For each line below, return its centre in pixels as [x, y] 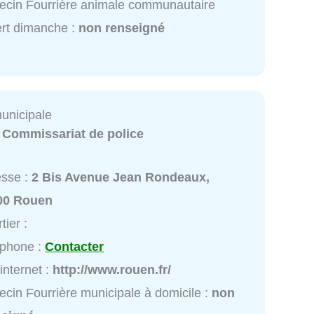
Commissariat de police [73, 134]
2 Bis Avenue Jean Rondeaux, [121, 177]
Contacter [75, 246]
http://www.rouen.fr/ [112, 269]
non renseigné [122, 28]
